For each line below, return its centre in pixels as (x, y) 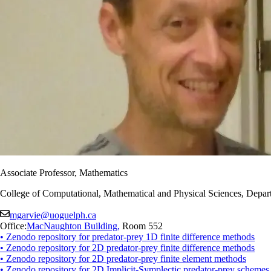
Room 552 (141, 226)
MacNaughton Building (72, 226)
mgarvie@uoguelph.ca (53, 215)
